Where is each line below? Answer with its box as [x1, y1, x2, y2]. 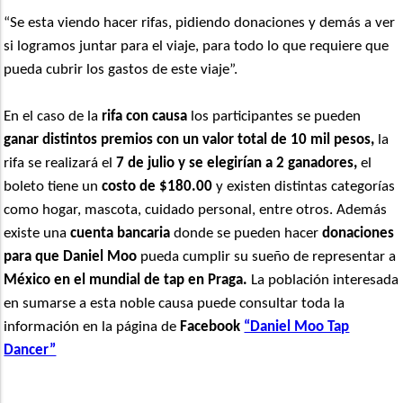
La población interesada [247, 272, 399, 288]
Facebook [180, 318, 245, 335]
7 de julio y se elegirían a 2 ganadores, [116, 155, 358, 171]
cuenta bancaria [70, 225, 171, 241]
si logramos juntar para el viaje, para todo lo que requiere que [4, 38, 390, 54]
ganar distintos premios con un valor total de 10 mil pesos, [4, 131, 375, 148]
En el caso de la [4, 108, 99, 124]
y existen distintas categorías [212, 178, 396, 194]
